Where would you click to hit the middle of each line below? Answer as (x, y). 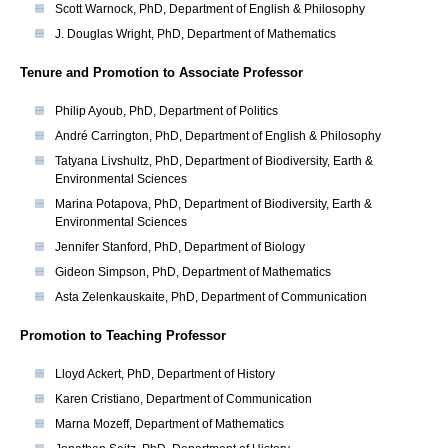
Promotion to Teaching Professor (123, 336)
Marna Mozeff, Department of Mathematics (169, 424)
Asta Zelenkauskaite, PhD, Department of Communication (211, 297)
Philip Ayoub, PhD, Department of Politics (166, 111)
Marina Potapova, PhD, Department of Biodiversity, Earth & (213, 204)
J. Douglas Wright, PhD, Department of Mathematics (195, 34)
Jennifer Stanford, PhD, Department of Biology (180, 247)
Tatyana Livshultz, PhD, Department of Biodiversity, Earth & (214, 161)
